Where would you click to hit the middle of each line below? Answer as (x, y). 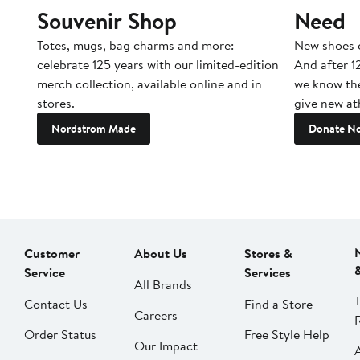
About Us (161, 253)
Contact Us (56, 303)
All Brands (163, 284)
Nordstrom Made (94, 128)
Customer (52, 253)
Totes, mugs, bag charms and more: (135, 45)
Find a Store (278, 303)
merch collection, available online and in (149, 83)
